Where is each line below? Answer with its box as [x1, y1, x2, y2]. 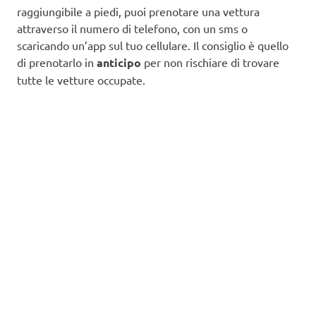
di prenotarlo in [17, 55, 97, 70]
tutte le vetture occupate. [17, 73, 145, 87]
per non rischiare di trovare [141, 55, 279, 70]
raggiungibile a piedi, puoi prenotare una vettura [17, 4, 260, 19]
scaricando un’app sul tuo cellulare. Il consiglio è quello [17, 38, 288, 53]
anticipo [97, 55, 141, 71]
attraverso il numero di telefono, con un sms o [17, 21, 248, 36]
